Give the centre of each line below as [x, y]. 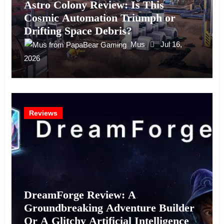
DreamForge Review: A [80, 195]
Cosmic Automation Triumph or [99, 18]
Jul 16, [171, 44]
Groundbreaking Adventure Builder [109, 208]
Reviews [43, 113]
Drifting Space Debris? [78, 31]
